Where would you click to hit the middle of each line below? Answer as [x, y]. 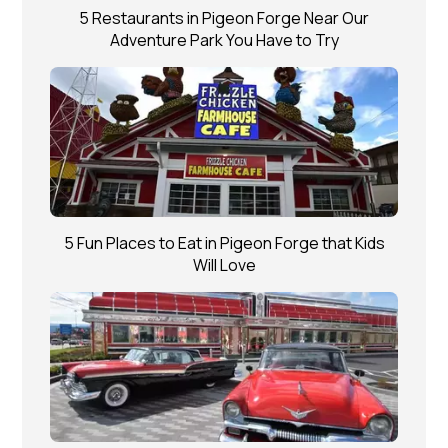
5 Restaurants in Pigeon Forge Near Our [224, 17]
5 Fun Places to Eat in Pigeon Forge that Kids [224, 242]
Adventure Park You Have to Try [224, 39]
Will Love [224, 264]
